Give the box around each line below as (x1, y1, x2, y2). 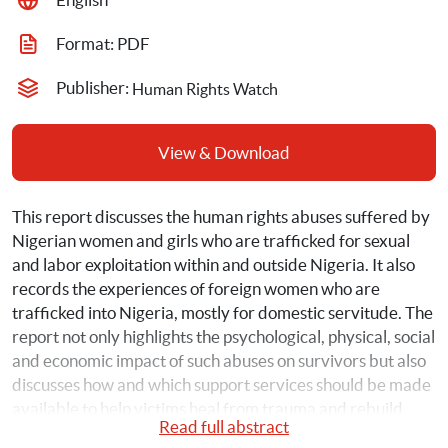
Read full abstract (159, 417, 289, 436)
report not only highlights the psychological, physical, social (12, 327, 435, 346)
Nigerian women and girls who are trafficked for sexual (12, 231, 410, 250)
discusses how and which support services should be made (12, 375, 431, 394)
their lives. (12, 423, 93, 442)
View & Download (158, 143, 290, 162)
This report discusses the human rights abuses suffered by (12, 207, 430, 226)
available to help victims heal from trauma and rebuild (12, 399, 403, 418)
